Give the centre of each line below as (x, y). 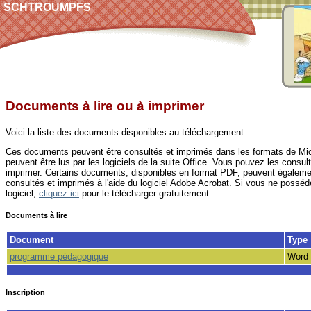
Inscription (25, 293)
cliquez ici (59, 193)
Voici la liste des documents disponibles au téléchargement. (126, 133)
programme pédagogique (59, 257)
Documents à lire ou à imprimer (105, 106)
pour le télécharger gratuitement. (145, 193)
